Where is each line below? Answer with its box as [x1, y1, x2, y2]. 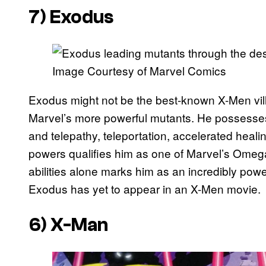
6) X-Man [28, 214, 108, 236]
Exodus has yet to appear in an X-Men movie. [28, 180, 261, 197]
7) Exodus [28, 6, 113, 28]
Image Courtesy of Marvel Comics [52, 62, 226, 79]
